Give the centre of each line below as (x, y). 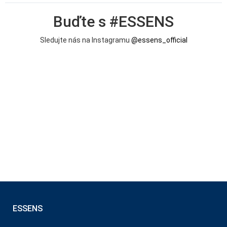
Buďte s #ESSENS (113, 22)
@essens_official (159, 40)
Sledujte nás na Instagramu (85, 40)
